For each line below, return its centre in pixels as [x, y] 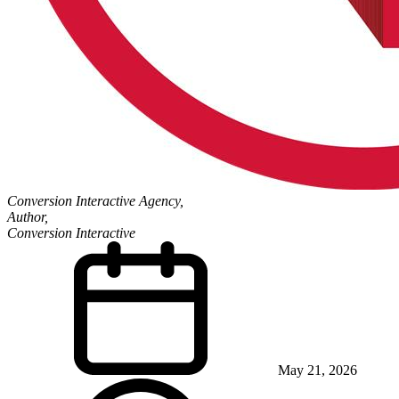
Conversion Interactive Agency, [95, 200]
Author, [28, 216]
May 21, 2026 [318, 370]
